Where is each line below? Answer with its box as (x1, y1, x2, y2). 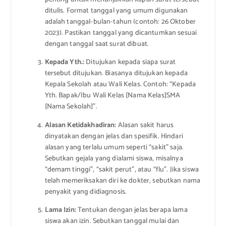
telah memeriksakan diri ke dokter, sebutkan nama (44, 175, 201, 187)
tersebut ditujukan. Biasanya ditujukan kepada (44, 68, 188, 80)
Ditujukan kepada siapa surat (84, 56, 176, 69)
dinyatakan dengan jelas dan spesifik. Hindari (44, 130, 183, 142)
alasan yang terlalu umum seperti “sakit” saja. (44, 141, 184, 153)
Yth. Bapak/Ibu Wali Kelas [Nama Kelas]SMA (44, 90, 181, 102)
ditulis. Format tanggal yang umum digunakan (44, 5, 188, 17)
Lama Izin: (44, 204, 76, 216)
